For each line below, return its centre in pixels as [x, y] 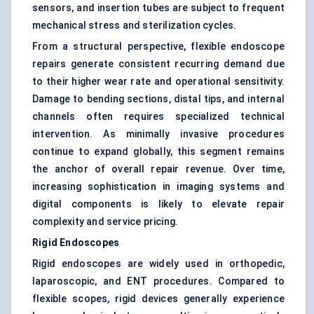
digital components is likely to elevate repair [158, 204]
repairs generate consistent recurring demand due [158, 64]
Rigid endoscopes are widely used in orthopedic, [158, 264]
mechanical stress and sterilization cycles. [135, 26]
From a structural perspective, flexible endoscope [158, 47]
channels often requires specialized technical [158, 117]
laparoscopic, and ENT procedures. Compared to [158, 281]
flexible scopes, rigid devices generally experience [158, 299]
